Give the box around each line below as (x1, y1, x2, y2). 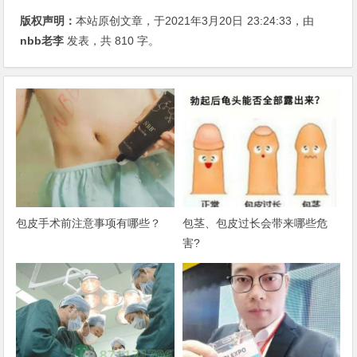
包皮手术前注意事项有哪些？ (16, 216, 162, 229)
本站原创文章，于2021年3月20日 (76, 14, 244, 28)
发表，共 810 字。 (64, 34, 160, 48)
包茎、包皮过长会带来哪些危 (182, 216, 328, 229)
